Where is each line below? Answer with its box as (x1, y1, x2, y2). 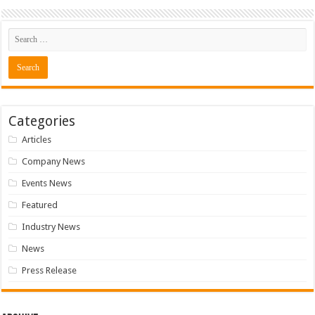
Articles (22, 134, 52, 146)
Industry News (22, 221, 81, 233)
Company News (22, 156, 86, 167)
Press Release (22, 265, 77, 276)
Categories (8, 113, 76, 130)
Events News (22, 178, 72, 189)
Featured (22, 200, 58, 211)
